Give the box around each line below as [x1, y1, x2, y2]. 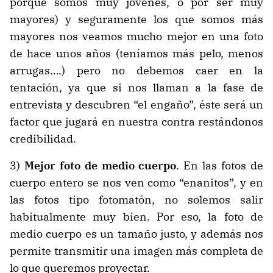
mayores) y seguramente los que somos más [10, 12, 263, 27]
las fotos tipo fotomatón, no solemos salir [10, 193, 263, 207]
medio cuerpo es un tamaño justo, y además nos [10, 227, 263, 241]
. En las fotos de [176, 158, 264, 173]
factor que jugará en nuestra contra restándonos [10, 115, 263, 129]
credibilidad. [10, 132, 76, 146]
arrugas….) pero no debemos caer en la [10, 63, 263, 78]
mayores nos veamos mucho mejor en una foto [10, 29, 263, 44]
